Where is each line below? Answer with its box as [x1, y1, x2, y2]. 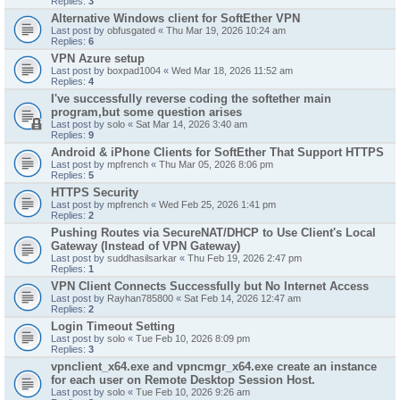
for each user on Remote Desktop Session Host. [51, 373, 315, 387]
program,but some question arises [51, 105, 242, 119]
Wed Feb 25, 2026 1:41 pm [159, 199, 276, 210]
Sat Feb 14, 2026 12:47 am [184, 293, 301, 304]
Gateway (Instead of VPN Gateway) [51, 239, 240, 253]
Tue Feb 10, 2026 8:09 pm [136, 333, 250, 344]
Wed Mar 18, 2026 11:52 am [171, 65, 293, 76]
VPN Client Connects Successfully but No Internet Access [51, 279, 369, 293]
